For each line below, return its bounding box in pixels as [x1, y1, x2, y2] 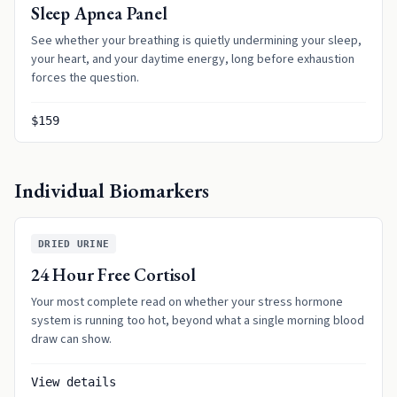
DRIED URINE [38, 237, 110, 250]
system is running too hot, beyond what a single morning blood [31, 312, 364, 330]
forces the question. [31, 69, 139, 87]
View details [31, 375, 116, 389]
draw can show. [31, 331, 112, 348]
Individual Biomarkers [14, 176, 209, 204]
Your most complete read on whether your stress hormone [31, 293, 343, 311]
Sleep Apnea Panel [31, 2, 167, 25]
